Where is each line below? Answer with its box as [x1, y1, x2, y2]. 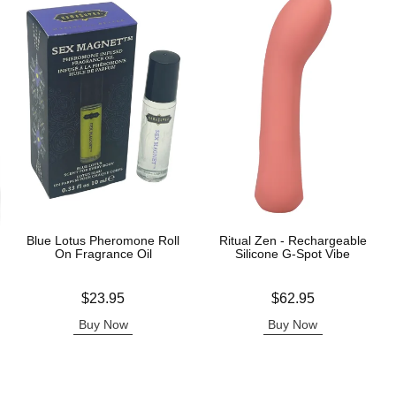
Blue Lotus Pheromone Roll [27, 233, 180, 247]
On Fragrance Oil [54, 247, 152, 261]
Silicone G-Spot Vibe [235, 247, 351, 261]
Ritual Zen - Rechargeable [218, 233, 367, 247]
